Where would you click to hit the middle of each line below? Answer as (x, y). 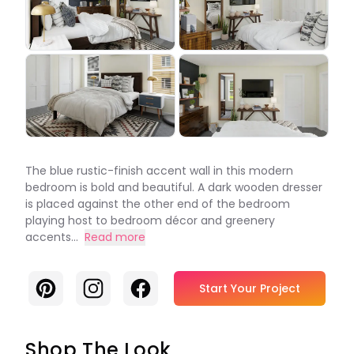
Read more (115, 237)
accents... (52, 237)
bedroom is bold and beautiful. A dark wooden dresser (174, 187)
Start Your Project (250, 288)
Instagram (114, 286)
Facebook (160, 286)
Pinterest (62, 286)
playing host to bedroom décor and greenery (150, 220)
